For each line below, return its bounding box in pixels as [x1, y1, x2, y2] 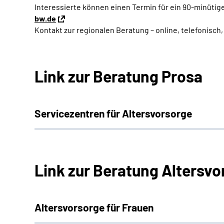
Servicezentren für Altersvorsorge [34, 107, 192, 119]
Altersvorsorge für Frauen [34, 201, 153, 213]
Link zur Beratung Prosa [34, 66, 202, 85]
